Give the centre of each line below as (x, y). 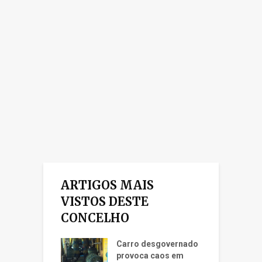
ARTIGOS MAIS (107, 185)
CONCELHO (95, 218)
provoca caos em (150, 255)
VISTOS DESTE (105, 201)
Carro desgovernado (157, 244)
